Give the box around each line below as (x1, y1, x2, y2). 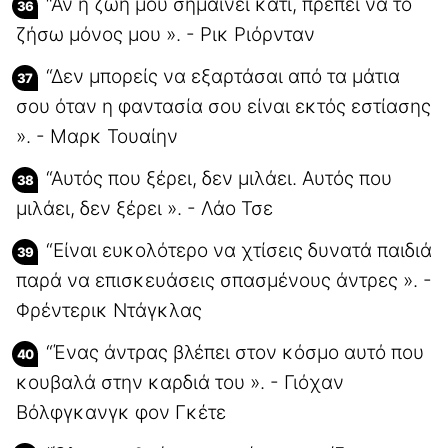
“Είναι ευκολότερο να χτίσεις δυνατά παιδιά (46, 238, 432, 262)
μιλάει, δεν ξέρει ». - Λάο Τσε (16, 196, 273, 220)
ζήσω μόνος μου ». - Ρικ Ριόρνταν (16, 22, 315, 46)
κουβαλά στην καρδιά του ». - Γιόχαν (16, 370, 344, 394)
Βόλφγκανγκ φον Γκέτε (16, 400, 226, 424)
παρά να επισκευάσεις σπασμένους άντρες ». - (16, 268, 432, 292)
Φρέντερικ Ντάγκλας (16, 298, 202, 322)
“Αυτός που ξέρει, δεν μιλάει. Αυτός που (46, 166, 392, 190)
